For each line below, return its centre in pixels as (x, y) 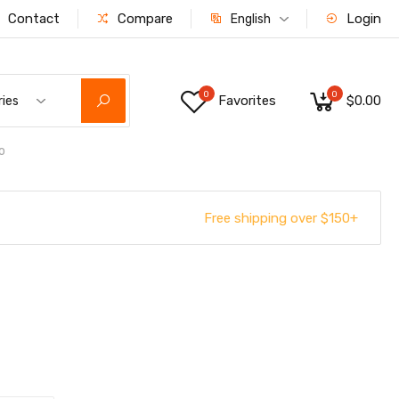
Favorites (247, 101)
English (250, 19)
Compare (143, 19)
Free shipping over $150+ (281, 218)
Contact (32, 19)
